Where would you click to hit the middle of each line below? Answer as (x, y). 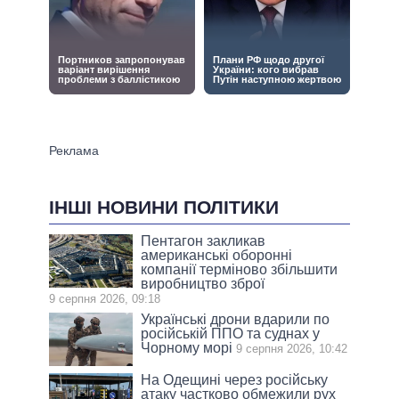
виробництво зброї (203, 284)
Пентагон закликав (204, 241)
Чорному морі (187, 348)
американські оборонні (217, 256)
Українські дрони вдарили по (236, 320)
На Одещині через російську (235, 380)
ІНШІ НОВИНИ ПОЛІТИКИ (164, 208)
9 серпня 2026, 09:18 (105, 299)
